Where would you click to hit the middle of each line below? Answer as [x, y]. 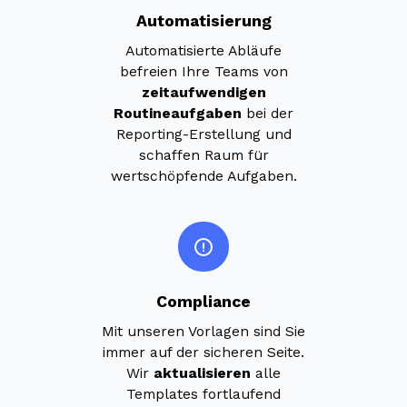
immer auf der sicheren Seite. [203, 352]
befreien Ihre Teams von [203, 71]
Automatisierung [203, 21]
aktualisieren [202, 372]
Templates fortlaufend [203, 393]
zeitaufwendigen [203, 92]
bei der [268, 113]
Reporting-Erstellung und [203, 134]
